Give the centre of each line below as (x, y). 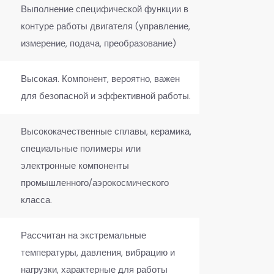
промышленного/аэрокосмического (95, 183)
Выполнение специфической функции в (105, 9)
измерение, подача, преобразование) (98, 43)
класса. (36, 200)
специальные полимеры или (81, 148)
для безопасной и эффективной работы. (106, 96)
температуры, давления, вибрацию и (98, 252)
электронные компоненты (75, 165)
